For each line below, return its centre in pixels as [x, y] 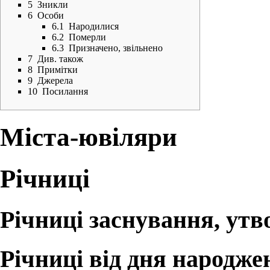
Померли [87, 37]
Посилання [65, 91]
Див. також [60, 58]
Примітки [58, 69]
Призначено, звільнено [116, 48]
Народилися [94, 26]
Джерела [55, 80]
